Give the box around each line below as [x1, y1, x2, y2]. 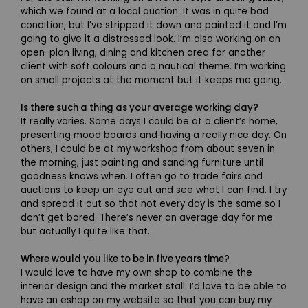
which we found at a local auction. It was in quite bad [21, 4, 269, 18]
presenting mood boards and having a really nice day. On [21, 128, 287, 142]
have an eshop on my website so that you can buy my [21, 293, 272, 307]
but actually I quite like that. [21, 224, 150, 238]
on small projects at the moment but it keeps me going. [21, 73, 282, 87]
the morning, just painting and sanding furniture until [21, 155, 263, 169]
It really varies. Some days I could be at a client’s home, [21, 114, 278, 128]
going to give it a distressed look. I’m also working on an [21, 32, 280, 45]
